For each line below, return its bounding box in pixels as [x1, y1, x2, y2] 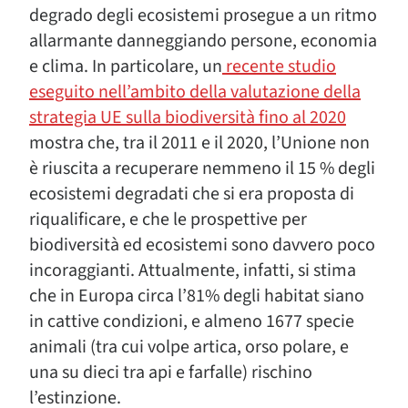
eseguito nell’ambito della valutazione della [29, 79, 361, 105]
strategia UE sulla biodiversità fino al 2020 [29, 105, 346, 130]
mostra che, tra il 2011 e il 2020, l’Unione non [29, 130, 370, 156]
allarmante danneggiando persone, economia [29, 28, 377, 54]
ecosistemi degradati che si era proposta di [29, 181, 354, 207]
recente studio [222, 54, 336, 79]
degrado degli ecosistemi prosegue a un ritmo [29, 3, 377, 28]
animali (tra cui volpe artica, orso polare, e [29, 334, 349, 360]
